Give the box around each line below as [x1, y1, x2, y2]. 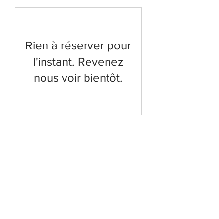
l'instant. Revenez [33, 54, 123, 68]
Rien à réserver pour [25, 38, 131, 52]
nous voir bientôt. [34, 70, 123, 84]
